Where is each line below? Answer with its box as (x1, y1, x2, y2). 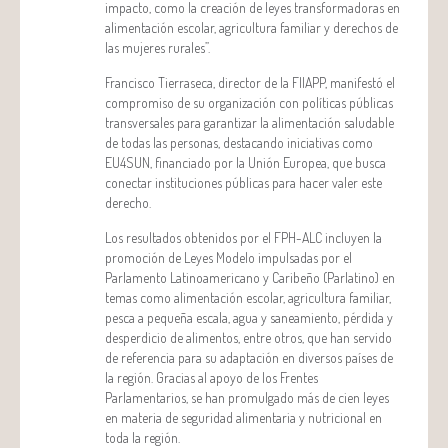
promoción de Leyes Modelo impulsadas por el (105, 249, 352, 267)
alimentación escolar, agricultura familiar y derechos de (105, 19, 398, 37)
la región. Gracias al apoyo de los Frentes (105, 369, 318, 387)
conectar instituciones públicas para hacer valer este (105, 174, 382, 192)
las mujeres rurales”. (105, 39, 210, 57)
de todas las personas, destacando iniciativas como (105, 134, 373, 152)
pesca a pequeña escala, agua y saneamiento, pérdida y (105, 309, 393, 327)
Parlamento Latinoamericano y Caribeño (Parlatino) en (105, 269, 395, 287)
